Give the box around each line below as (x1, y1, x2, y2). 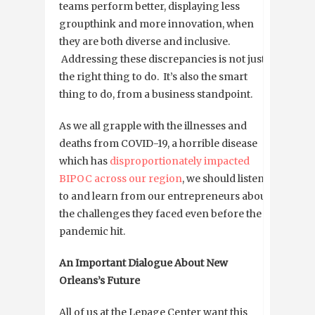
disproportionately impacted (110, 154, 250, 167)
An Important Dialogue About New (59, 256, 228, 269)
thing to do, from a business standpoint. (59, 87, 252, 101)
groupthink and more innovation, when (59, 17, 254, 30)
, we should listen (182, 172, 264, 185)
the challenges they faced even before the (59, 207, 262, 220)
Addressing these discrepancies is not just (59, 52, 265, 65)
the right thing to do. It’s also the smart (59, 70, 247, 83)
